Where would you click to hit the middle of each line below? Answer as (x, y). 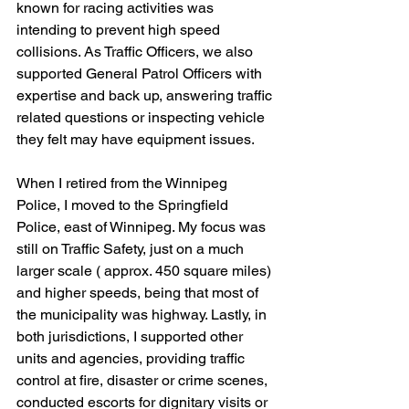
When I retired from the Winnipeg (124, 183)
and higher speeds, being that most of (139, 293)
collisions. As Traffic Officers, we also (136, 52)
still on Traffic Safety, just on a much (132, 249)
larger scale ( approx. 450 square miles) (146, 271)
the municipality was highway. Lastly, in (143, 315)
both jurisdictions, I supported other (131, 336)
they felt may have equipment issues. (136, 139)
